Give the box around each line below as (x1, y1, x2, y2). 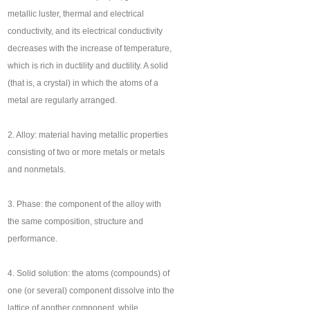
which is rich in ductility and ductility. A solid (8, 61, 169, 71)
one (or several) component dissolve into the (8, 286, 175, 296)
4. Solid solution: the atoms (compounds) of (8, 268, 170, 279)
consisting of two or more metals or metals (8, 147, 165, 158)
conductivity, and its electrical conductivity (8, 26, 163, 37)
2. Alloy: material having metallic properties (8, 130, 169, 140)
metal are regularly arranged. (8, 95, 118, 106)
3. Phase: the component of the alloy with (8, 199, 162, 210)
